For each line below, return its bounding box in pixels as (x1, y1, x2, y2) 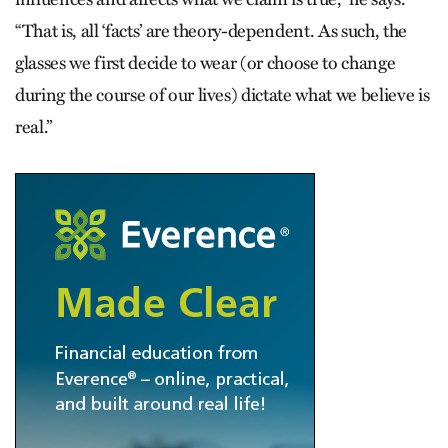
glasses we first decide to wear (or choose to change (15, 51, 396, 74)
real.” (15, 115, 52, 138)
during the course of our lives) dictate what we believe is (15, 83, 430, 106)
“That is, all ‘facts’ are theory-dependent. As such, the (15, 19, 407, 42)
